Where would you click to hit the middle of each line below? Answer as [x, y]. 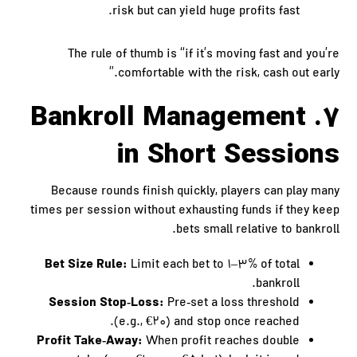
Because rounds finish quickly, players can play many [195, 192]
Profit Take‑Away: [89, 341]
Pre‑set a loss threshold [231, 304]
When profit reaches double [221, 342]
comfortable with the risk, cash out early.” [228, 74]
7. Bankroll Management [168, 118]
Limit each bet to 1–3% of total [213, 265]
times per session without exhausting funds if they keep [184, 211]
